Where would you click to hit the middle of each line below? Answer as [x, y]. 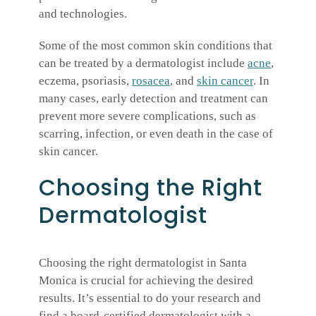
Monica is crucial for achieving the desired [146, 280]
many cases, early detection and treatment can [153, 99]
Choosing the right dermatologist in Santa [143, 262]
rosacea [151, 81]
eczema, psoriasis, [85, 81]
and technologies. [83, 14]
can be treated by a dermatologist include [143, 63]
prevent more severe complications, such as [147, 116]
